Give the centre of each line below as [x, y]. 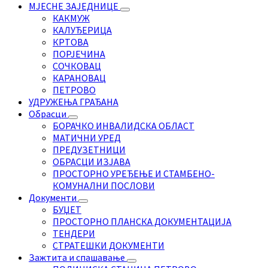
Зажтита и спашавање [78, 257]
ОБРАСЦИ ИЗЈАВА [92, 161]
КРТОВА [71, 42]
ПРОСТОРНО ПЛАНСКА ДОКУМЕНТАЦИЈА [142, 221]
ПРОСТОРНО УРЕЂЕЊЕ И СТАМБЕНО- [134, 173]
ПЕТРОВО [74, 89]
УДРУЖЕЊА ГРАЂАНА [74, 101]
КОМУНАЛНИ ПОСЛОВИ [104, 185]
